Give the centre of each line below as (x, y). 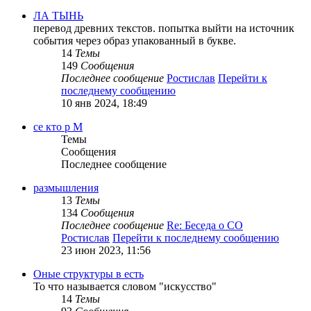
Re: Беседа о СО (205, 226)
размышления (66, 188)
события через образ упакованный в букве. (135, 41)
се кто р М (58, 127)
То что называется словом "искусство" (125, 287)
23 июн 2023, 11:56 (106, 251)
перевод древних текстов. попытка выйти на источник (164, 28)
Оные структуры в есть (89, 274)
